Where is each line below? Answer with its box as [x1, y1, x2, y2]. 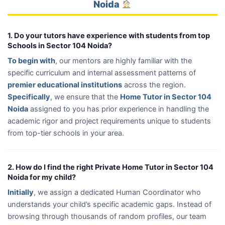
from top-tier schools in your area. [8, 128, 124, 138]
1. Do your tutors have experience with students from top [8, 31, 210, 40]
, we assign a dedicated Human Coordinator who [34, 187, 201, 197]
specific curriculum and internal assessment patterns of [8, 68, 196, 77]
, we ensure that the [50, 92, 120, 101]
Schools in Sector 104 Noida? [8, 41, 112, 50]
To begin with [8, 56, 55, 65]
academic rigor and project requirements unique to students [8, 116, 211, 126]
